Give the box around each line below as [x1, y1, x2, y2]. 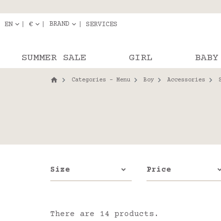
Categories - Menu [72, 77, 130, 83]
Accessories [167, 77, 205, 83]
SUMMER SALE [21, 52, 86, 64]
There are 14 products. [50, 210, 159, 219]
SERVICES [86, 20, 117, 29]
